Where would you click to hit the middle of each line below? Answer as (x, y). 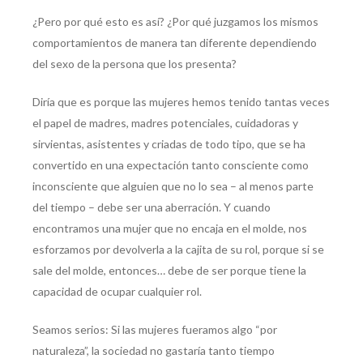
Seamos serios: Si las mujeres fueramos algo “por (155, 330)
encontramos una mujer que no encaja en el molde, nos (170, 228)
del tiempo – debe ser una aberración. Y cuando (152, 207)
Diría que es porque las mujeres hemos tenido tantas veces (181, 102)
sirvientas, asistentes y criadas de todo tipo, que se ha (169, 144)
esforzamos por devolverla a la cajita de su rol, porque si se (178, 250)
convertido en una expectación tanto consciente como (171, 165)
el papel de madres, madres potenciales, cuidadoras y (165, 123)
